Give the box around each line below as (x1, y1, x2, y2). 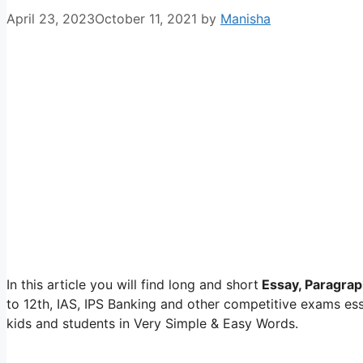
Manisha (220, 10, 271, 27)
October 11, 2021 (95, 10, 197, 27)
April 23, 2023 (6, 10, 95, 27)
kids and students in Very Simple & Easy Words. (6, 314, 298, 331)
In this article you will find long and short (6, 275, 258, 293)
